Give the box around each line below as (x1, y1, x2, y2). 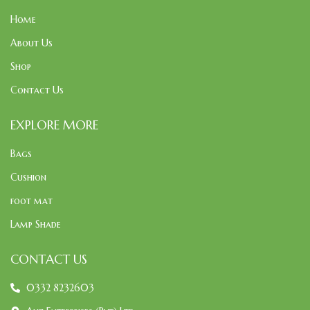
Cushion (10, 170, 46, 183)
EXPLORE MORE (10, 116, 98, 133)
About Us (10, 36, 53, 49)
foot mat (10, 194, 53, 207)
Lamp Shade (10, 217, 61, 230)
